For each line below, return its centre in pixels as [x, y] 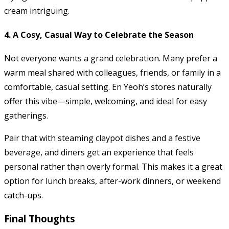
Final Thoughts [40, 218]
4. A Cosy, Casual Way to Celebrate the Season [99, 35]
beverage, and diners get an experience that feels [99, 152]
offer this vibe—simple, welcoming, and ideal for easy [106, 101]
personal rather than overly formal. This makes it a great [113, 166]
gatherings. [26, 115]
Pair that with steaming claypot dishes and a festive [102, 138]
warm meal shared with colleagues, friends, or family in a [112, 72]
